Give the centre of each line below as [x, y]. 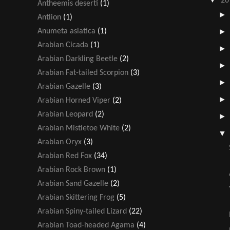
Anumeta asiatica [66, 31]
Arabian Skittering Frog [76, 197]
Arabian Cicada [63, 45]
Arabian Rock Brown [71, 170]
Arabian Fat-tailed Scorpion [83, 73]
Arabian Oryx [60, 142]
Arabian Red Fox [65, 156]
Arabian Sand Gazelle [73, 184]
